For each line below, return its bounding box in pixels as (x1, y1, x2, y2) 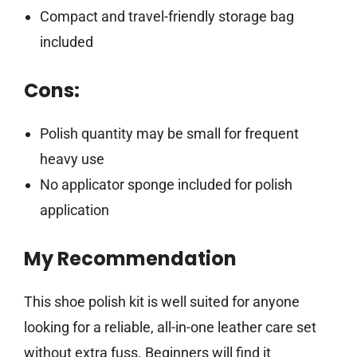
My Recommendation (24, 245, 237, 273)
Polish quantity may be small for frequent (39, 125, 299, 143)
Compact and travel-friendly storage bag (39, 8, 294, 25)
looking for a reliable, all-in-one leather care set (24, 319, 316, 336)
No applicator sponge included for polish (39, 176, 292, 194)
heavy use (39, 151, 104, 168)
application (39, 202, 109, 219)
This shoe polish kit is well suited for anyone (24, 293, 300, 311)
